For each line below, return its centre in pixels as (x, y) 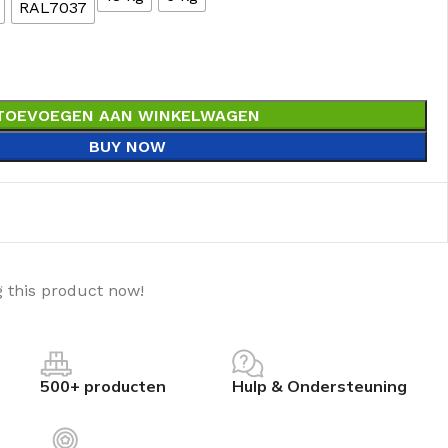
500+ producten (102, 385)
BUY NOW (127, 146)
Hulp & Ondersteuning (320, 385)
